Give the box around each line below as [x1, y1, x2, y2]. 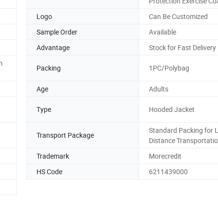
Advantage [36, 42, 70, 52]
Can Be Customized [149, 11, 208, 21]
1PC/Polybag [149, 63, 189, 73]
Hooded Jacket [149, 105, 195, 114]
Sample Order [36, 27, 77, 36]
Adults [149, 84, 168, 93]
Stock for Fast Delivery [149, 42, 216, 52]
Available [149, 27, 176, 36]
